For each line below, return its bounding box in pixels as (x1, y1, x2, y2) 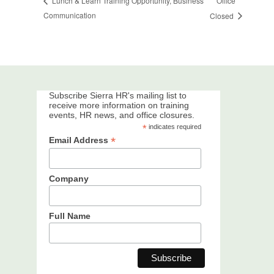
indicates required (147, 123, 202, 131)
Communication (43, 9, 97, 20)
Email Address (48, 135, 111, 146)
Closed (210, 10, 236, 21)
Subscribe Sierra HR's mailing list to (48, 91, 187, 101)
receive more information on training (48, 100, 189, 111)
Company (48, 174, 89, 184)
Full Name (48, 210, 91, 221)
